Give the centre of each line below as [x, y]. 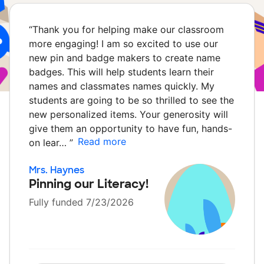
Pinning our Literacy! [89, 184]
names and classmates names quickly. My [122, 86]
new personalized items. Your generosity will [128, 114]
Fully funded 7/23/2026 [81, 202]
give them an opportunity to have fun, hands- [131, 128]
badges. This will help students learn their [121, 72]
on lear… [49, 143]
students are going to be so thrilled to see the [131, 100]
